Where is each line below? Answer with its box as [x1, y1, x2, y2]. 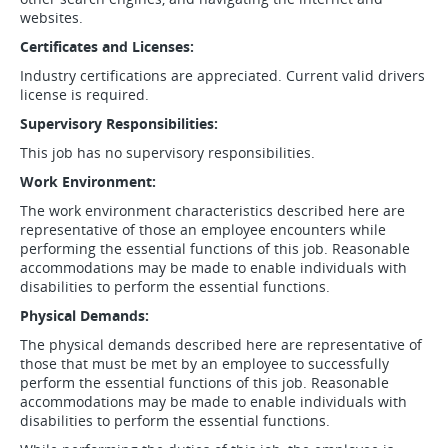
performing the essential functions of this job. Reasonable [20, 239, 410, 258]
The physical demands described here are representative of [20, 335, 422, 354]
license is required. [20, 85, 149, 104]
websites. [20, 8, 83, 27]
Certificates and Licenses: [20, 37, 194, 56]
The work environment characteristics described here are [20, 201, 405, 220]
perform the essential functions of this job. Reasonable [20, 373, 389, 392]
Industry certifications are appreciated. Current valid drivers [20, 66, 425, 85]
